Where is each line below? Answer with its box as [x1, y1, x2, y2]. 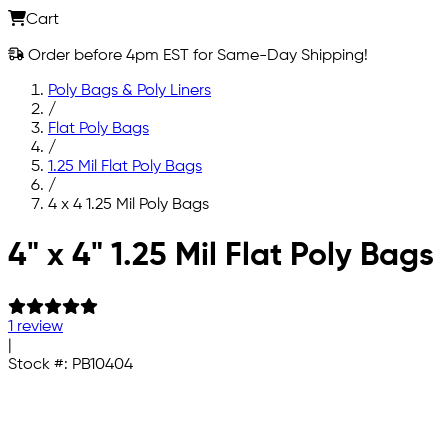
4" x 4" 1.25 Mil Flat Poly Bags [8, 240, 434, 273]
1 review [8, 318, 63, 335]
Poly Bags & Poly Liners [48, 82, 211, 99]
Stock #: [8, 356, 72, 373]
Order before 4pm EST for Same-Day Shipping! [24, 47, 368, 64]
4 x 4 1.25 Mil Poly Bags [48, 196, 209, 213]
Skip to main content [7, 230, 159, 247]
